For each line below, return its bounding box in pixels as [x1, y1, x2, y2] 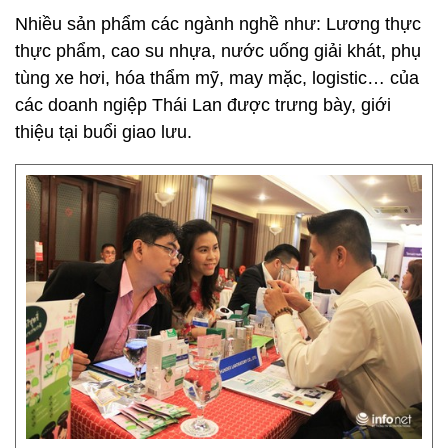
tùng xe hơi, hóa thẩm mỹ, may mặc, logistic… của [15, 68, 419, 88]
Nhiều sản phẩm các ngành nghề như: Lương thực [15, 14, 421, 34]
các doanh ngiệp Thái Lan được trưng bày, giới [15, 95, 391, 115]
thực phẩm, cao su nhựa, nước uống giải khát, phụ [15, 41, 421, 61]
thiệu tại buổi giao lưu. [15, 122, 192, 142]
